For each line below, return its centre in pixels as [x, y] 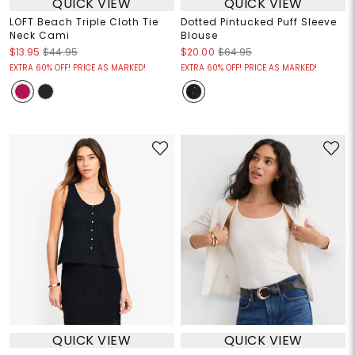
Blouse [199, 36]
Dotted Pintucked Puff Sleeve [259, 22]
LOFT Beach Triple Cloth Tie [84, 22]
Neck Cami [39, 36]
